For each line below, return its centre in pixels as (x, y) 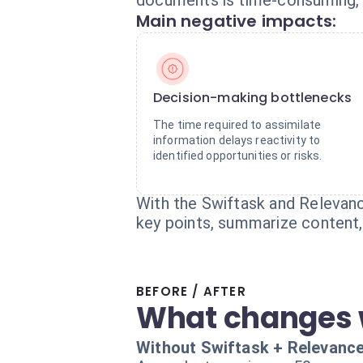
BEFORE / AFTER (191, 291)
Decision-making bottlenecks (253, 98)
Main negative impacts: (237, 21)
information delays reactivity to (237, 140)
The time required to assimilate (237, 125)
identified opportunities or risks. (238, 156)
